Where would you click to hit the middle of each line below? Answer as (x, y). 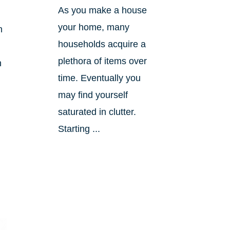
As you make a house (102, 11)
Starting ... (79, 129)
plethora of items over (102, 61)
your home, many (93, 27)
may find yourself (93, 95)
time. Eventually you (99, 78)
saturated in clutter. (97, 112)
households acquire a (102, 44)
